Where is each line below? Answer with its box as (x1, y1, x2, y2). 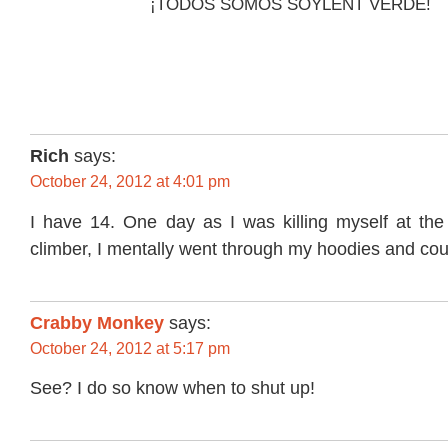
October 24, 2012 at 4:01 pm (30, 173, 230, 191)
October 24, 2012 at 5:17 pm (30, 339, 230, 357)
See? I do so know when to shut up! (30, 378, 315, 399)
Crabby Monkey (30, 312, 164, 333)
